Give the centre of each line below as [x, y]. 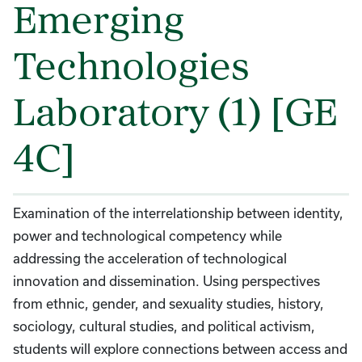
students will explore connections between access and [180, 349]
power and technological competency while [147, 236]
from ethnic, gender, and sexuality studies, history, [168, 303]
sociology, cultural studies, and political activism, [164, 326]
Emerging [99, 23]
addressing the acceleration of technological [150, 258]
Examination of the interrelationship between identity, [178, 213]
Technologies [131, 69]
